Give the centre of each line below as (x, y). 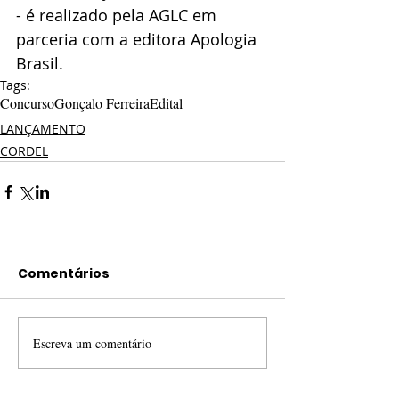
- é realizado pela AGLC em (118, 16)
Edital (166, 103)
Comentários (64, 274)
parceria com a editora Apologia (138, 40)
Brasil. (40, 64)
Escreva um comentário (92, 343)
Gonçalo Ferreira (102, 103)
